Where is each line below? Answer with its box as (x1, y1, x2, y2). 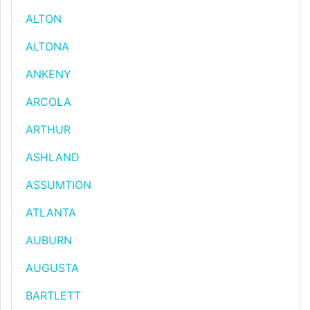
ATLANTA (26, 206, 76, 219)
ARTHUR (26, 122, 71, 136)
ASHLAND (26, 150, 80, 164)
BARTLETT (26, 289, 81, 302)
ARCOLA (26, 95, 71, 109)
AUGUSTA (26, 261, 79, 275)
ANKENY (26, 67, 71, 81)
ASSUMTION (26, 178, 91, 192)
